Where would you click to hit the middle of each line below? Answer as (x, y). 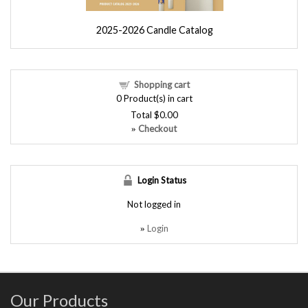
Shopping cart (162, 84)
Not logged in (154, 204)
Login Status (162, 180)
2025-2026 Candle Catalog (155, 30)
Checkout (157, 128)
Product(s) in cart (157, 98)
